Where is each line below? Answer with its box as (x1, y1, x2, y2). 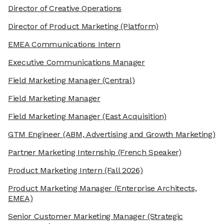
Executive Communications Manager (8, 57, 145, 67)
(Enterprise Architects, (112, 183, 197, 193)
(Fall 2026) (102, 165, 143, 175)
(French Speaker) (115, 147, 181, 157)
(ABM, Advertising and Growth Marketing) (60, 129, 215, 139)
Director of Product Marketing (8, 21, 118, 31)
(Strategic (145, 211, 183, 221)
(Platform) (118, 21, 158, 31)
